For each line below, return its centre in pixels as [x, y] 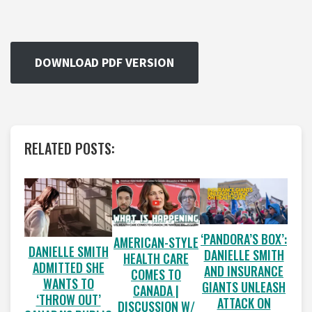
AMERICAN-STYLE [156, 242]
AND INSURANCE [244, 271]
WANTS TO [68, 283]
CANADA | [156, 290]
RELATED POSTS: [70, 148]
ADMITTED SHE [68, 267]
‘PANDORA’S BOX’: [244, 239]
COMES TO [156, 274]
